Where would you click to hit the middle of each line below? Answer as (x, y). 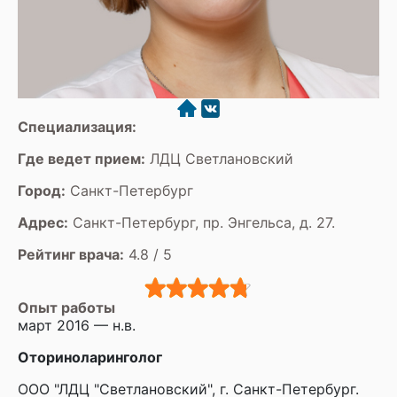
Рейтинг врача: (71, 255)
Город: (42, 191)
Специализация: (77, 127)
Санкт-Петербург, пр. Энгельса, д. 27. (202, 223)
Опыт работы (66, 308)
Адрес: (43, 223)
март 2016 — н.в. (77, 326)
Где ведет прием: (82, 159)
